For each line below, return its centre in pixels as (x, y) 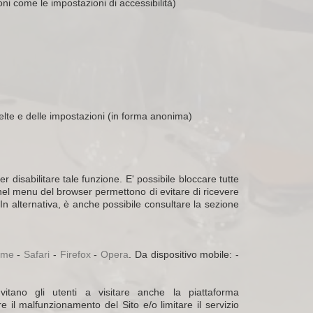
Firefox (75, 254)
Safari (37, 254)
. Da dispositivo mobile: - (184, 254)
